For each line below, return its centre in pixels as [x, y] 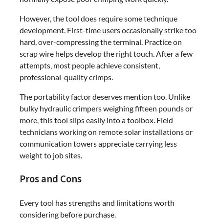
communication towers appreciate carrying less [98, 143]
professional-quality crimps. [66, 77]
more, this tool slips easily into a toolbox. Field [96, 120]
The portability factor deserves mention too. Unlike [105, 96]
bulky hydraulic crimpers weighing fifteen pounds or [106, 108]
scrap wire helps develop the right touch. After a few [106, 53]
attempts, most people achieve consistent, [90, 65]
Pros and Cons [51, 179]
